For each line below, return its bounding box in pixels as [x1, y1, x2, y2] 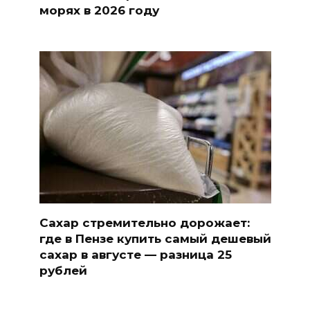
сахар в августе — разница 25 [39, 247, 232, 262]
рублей [39, 263, 87, 277]
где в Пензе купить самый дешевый [39, 231, 271, 246]
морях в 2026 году [39, 3, 159, 17]
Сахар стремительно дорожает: [39, 215, 250, 230]
